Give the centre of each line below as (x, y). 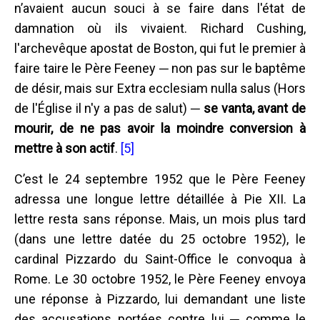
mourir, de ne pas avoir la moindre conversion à (160, 128)
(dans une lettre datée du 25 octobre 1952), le (160, 239)
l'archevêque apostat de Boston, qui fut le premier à (160, 48)
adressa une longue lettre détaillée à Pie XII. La (160, 199)
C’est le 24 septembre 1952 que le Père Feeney (160, 179)
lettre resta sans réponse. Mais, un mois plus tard (160, 219)
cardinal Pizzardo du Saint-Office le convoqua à (160, 259)
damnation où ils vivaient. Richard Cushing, (160, 28)
